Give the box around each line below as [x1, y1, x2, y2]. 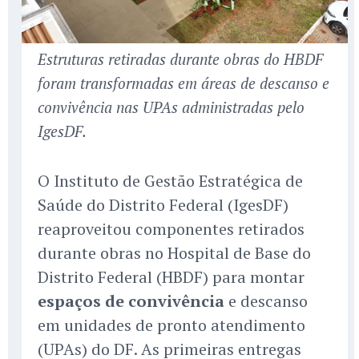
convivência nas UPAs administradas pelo [38, 97, 305, 118]
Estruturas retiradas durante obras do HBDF [38, 49, 323, 70]
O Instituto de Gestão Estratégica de [38, 170, 303, 192]
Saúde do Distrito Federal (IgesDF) [38, 194, 288, 216]
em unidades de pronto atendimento [38, 314, 305, 337]
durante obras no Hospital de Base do [38, 242, 311, 264]
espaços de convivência [38, 290, 224, 313]
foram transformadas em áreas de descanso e [38, 73, 329, 94]
